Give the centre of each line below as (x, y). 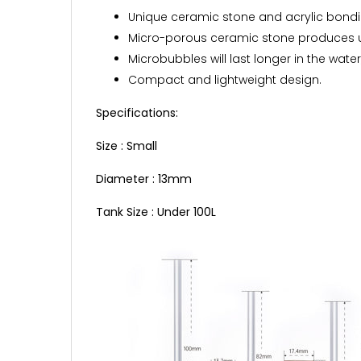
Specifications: (137, 112)
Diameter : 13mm (144, 178)
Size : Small (127, 145)
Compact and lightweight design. (225, 79)
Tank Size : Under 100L (156, 212)
